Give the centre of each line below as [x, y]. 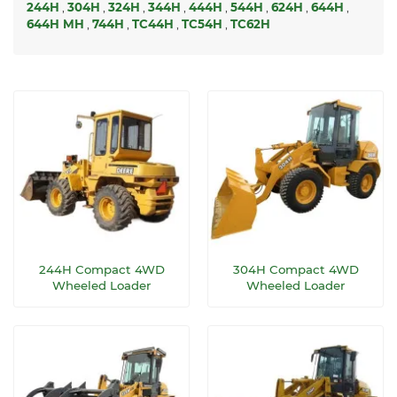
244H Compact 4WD [101, 270]
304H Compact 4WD [296, 270]
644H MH [55, 24]
